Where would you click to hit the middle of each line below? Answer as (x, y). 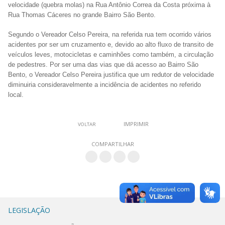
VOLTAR (87, 125)
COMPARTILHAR (113, 144)
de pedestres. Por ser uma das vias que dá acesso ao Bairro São (103, 65)
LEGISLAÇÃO (29, 210)
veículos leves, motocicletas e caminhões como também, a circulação (111, 55)
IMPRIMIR (136, 124)
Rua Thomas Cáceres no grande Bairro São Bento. (82, 15)
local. (16, 95)
